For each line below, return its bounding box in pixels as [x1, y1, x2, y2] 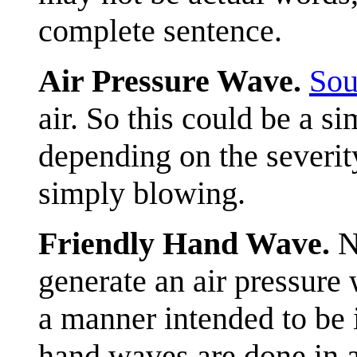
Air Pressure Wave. [38, 62, 301, 99]
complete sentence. [38, 12, 282, 49]
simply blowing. [38, 175, 245, 211]
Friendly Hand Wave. [38, 225, 330, 261]
